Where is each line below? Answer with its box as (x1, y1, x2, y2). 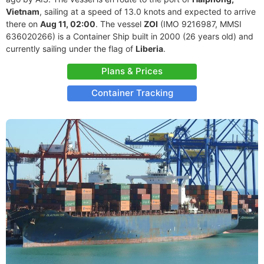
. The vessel (95, 19, 144, 29)
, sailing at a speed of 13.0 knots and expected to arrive (39, 6, 256, 16)
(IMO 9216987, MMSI (158, 19, 242, 29)
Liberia (136, 44, 163, 54)
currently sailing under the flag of (6, 44, 136, 54)
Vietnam (6, 6, 39, 16)
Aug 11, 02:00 (40, 19, 95, 29)
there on (6, 19, 40, 29)
